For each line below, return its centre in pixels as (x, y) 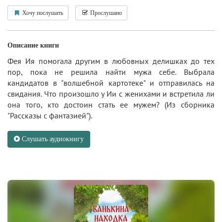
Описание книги (33, 45)
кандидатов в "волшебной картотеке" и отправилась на (111, 83)
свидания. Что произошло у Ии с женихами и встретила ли (111, 93)
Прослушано (105, 13)
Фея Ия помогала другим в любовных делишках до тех (111, 61)
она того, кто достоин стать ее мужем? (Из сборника (111, 104)
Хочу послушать (42, 13)
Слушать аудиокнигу (52, 139)
